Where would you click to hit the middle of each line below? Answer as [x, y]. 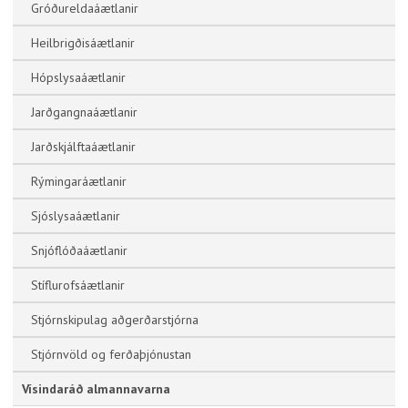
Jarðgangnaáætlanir [84, 112]
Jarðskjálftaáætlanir [83, 147]
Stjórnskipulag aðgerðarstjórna [115, 320]
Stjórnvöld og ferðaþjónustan [111, 354]
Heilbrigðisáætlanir [83, 43]
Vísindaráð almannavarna [96, 389]
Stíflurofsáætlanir [78, 285]
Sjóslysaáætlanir [76, 216]
